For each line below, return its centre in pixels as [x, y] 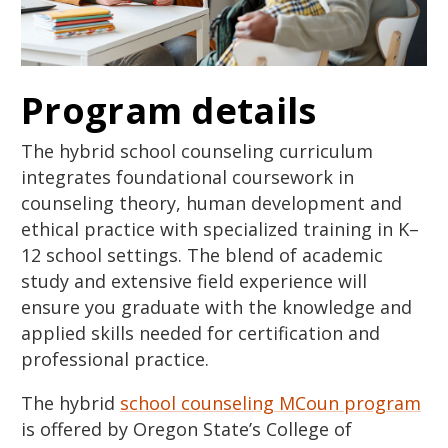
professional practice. [115, 358]
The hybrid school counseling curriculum [197, 150]
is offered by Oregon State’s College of [186, 428]
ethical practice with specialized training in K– [220, 228]
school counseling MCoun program [270, 402]
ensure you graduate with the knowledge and [216, 306]
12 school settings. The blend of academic [202, 254]
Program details [169, 110]
